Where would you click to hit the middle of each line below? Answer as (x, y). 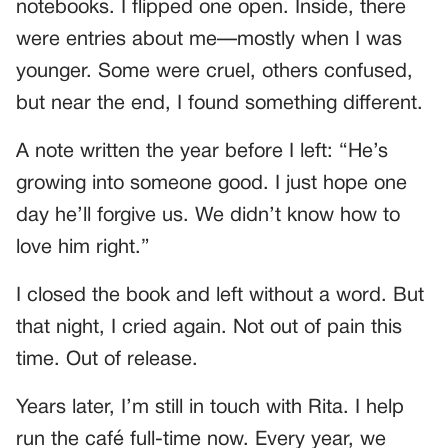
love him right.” (83, 248)
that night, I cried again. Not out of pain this (209, 328)
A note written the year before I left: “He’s (202, 152)
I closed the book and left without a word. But (220, 296)
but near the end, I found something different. (219, 104)
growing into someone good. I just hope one (211, 184)
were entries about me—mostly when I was (209, 40)
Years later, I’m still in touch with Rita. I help (210, 408)
